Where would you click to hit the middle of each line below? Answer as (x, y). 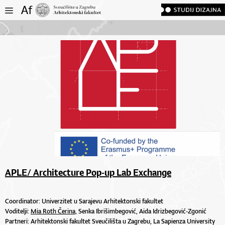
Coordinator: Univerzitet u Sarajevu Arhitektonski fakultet (84, 201)
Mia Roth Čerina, (54, 211)
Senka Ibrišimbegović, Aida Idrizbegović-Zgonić (142, 211)
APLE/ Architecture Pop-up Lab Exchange (88, 172)
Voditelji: (18, 211)
